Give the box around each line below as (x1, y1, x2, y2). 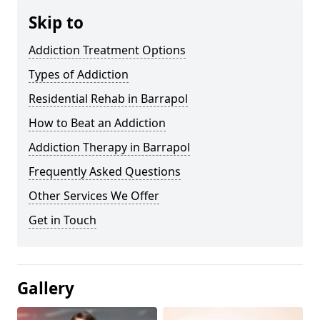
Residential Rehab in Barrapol (29, 91, 188, 107)
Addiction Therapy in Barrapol (29, 139, 190, 156)
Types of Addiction (29, 66, 129, 83)
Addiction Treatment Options (29, 42, 186, 59)
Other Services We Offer (29, 188, 159, 204)
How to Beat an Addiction (29, 115, 166, 131)
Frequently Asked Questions (29, 164, 181, 180)
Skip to (29, 11, 84, 34)
